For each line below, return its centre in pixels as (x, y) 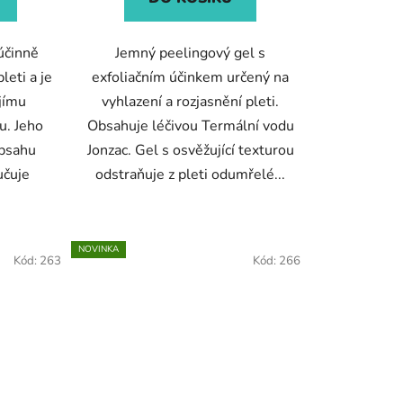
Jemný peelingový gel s (191, 54)
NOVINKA (98, 250)
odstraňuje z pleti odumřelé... (191, 175)
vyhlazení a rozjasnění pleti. (191, 102)
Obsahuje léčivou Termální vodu (190, 126)
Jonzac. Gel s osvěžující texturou (190, 151)
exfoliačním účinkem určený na (191, 78)
